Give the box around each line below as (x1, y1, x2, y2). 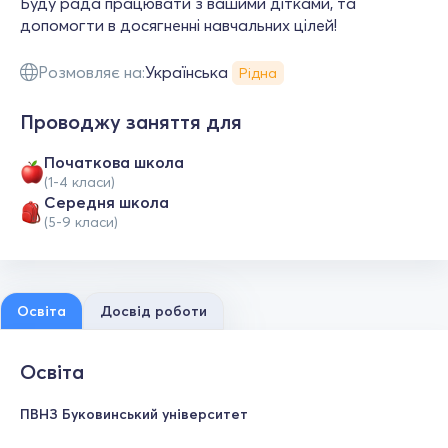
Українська (145, 62, 228, 82)
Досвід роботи (100, 302, 207, 320)
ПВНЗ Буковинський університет (20, 405, 248, 423)
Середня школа (44, 192, 169, 212)
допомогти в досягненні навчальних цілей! (20, 15, 337, 35)
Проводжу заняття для (20, 109, 242, 134)
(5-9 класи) (44, 213, 118, 231)
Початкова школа (44, 152, 184, 172)
